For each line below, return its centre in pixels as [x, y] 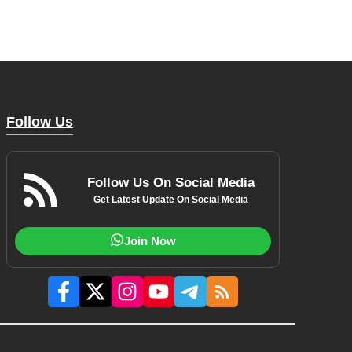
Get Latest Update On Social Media [171, 199]
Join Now [150, 241]
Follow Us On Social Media [171, 182]
